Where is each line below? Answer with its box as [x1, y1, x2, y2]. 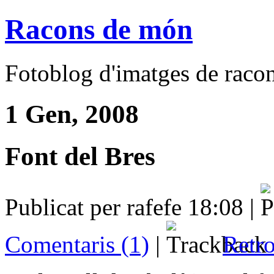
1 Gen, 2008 [5, 99, 139, 128]
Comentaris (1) [5, 231, 149, 257]
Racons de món [5, 13, 193, 46]
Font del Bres [5, 141, 155, 171]
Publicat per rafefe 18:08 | [5, 193, 261, 220]
